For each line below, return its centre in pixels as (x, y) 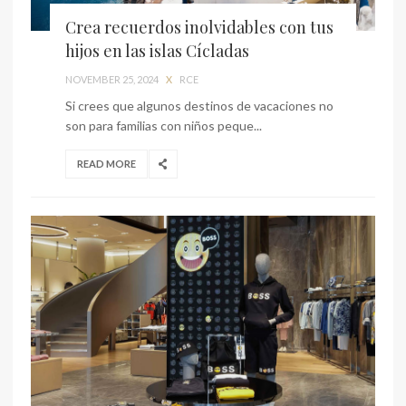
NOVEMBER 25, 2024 (112, 79)
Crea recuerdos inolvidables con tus (199, 27)
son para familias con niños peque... (164, 125)
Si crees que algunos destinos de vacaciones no (199, 105)
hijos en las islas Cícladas (157, 50)
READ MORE (106, 163)
